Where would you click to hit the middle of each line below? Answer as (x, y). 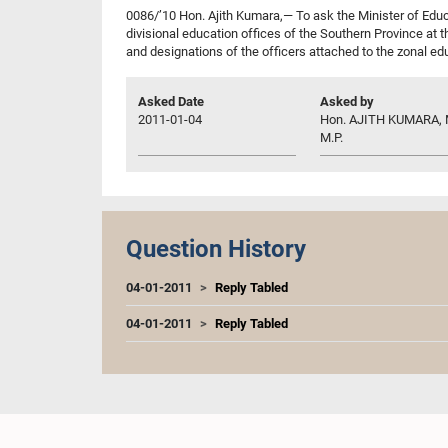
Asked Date (171, 101)
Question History (216, 248)
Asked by (347, 101)
